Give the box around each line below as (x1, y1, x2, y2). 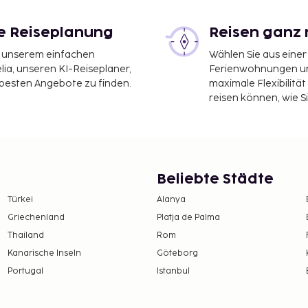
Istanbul (157, 265, 190, 276)
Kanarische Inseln (7, 247, 81, 258)
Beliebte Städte (157, 172, 274, 186)
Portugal (7, 265, 43, 276)
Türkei (7, 194, 33, 205)
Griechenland (7, 212, 65, 223)
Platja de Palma (157, 212, 220, 223)
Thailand (7, 230, 44, 241)
